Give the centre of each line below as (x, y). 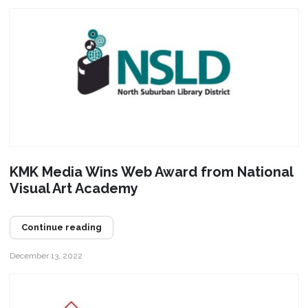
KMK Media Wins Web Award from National (151, 172)
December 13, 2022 (46, 255)
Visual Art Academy (74, 188)
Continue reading (61, 227)
